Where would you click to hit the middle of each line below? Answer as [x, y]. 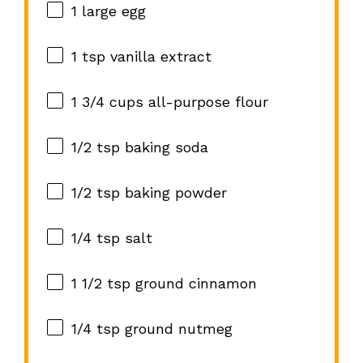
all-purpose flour [205, 102]
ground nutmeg [176, 329]
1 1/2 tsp [100, 284]
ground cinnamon [193, 284]
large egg [111, 11]
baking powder [173, 193]
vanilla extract [158, 57]
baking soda [164, 147]
